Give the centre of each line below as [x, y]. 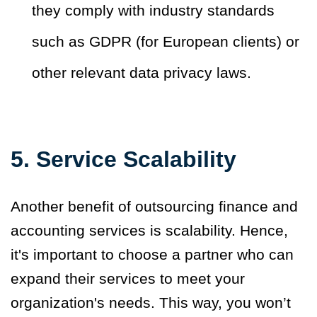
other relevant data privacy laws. [142, 73]
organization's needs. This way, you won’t [151, 303]
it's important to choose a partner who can [152, 255]
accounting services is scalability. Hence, [149, 231]
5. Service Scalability [123, 160]
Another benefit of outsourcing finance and [154, 207]
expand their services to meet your [128, 279]
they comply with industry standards [153, 11]
